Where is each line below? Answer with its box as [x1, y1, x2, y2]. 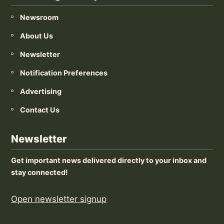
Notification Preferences [20, 68, 107, 77]
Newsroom [20, 12, 58, 21]
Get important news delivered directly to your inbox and [11, 155, 206, 164]
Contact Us [20, 105, 59, 114]
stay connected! [11, 167, 68, 176]
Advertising [20, 86, 61, 95]
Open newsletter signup [11, 193, 106, 204]
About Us [20, 31, 53, 40]
